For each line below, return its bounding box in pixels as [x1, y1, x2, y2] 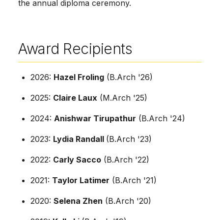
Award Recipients [18, 39, 133, 57]
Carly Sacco [53, 154, 102, 165]
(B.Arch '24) [136, 113, 186, 123]
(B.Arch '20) [103, 195, 152, 206]
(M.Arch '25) [97, 92, 148, 103]
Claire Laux [53, 92, 98, 103]
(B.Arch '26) [104, 72, 153, 82]
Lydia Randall [53, 134, 107, 144]
